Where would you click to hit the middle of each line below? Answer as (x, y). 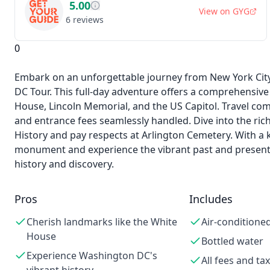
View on (215, 11)
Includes (211, 199)
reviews (88, 20)
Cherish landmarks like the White (102, 222)
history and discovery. (64, 164)
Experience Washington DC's (92, 256)
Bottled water (232, 241)
